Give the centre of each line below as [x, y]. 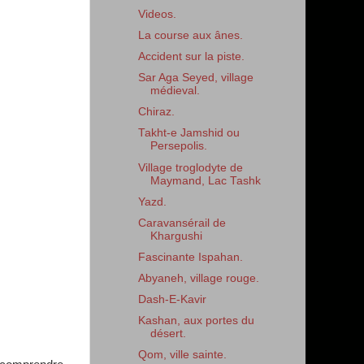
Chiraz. [156, 112]
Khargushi [176, 236]
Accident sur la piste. [191, 56]
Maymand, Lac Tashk [205, 180]
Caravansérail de [182, 223]
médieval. [175, 91]
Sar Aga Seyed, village [195, 78]
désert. [168, 334]
